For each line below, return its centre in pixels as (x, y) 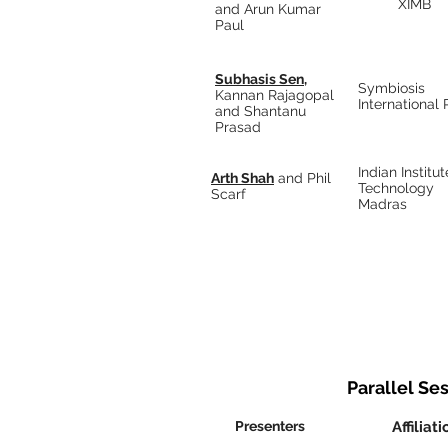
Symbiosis (391, 88)
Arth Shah (242, 178)
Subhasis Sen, (261, 79)
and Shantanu (260, 111)
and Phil (302, 178)
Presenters (270, 426)
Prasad (238, 127)
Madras (382, 204)
